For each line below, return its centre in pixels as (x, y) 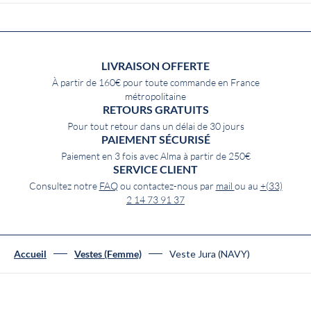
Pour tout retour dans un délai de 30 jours (155, 127)
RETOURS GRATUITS (155, 110)
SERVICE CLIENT (155, 170)
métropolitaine (155, 97)
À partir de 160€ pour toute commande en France (155, 83)
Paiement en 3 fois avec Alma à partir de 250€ (155, 157)
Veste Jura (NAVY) (210, 254)
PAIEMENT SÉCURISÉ (155, 140)
